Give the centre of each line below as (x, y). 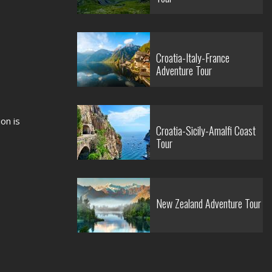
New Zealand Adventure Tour (209, 203)
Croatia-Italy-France (193, 58)
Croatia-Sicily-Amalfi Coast (206, 131)
